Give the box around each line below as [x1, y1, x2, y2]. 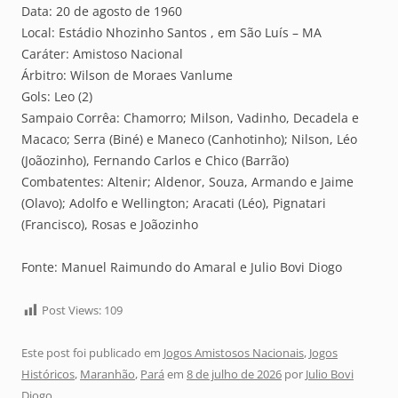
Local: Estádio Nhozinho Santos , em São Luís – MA [21, 24, 322, 42]
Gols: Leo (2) [21, 88, 92, 106]
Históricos [21, 366, 75, 383]
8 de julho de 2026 [187, 366, 282, 383]
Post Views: [42, 302, 101, 319]
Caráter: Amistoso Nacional [21, 45, 183, 63]
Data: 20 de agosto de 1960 [21, 3, 182, 20]
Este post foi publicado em [21, 345, 163, 362]
